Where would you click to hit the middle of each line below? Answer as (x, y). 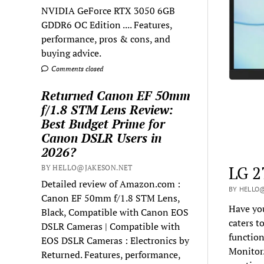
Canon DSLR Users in (102, 138)
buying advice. (72, 53)
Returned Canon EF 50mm (116, 95)
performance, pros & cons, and (106, 39)
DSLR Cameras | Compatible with (111, 226)
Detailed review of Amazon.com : (111, 184)
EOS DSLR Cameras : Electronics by (115, 240)
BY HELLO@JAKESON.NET (87, 167)
